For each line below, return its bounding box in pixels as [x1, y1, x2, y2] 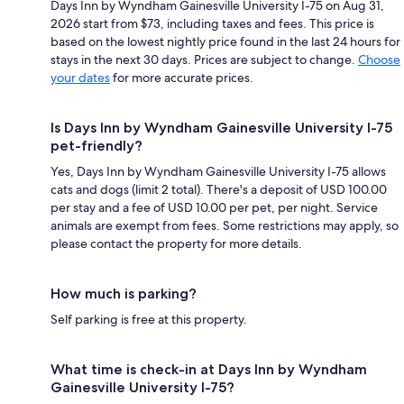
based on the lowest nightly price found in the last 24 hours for [50, 32, 400, 50]
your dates [50, 69, 110, 86]
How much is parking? [50, 284, 197, 302]
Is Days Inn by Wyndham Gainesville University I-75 [50, 118, 392, 136]
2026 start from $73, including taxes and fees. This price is [50, 14, 374, 32]
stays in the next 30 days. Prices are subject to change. [50, 50, 358, 68]
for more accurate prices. [110, 69, 253, 86]
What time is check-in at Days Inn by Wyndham [50, 360, 367, 378]
